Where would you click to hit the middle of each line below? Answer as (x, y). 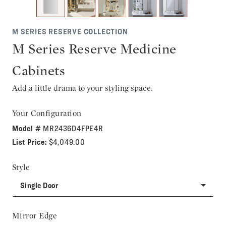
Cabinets (39, 70)
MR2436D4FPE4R (73, 128)
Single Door (39, 185)
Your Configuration (47, 113)
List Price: (31, 142)
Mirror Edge (35, 215)
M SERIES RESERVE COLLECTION (70, 31)
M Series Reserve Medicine (94, 48)
